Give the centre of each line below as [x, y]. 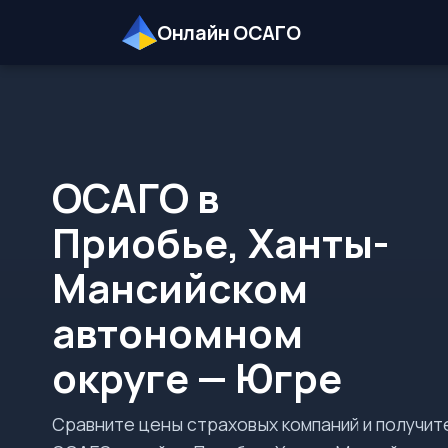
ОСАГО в [135, 197]
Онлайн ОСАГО [229, 32]
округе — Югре [197, 377]
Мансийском [180, 287]
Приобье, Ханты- [220, 242]
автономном [177, 332]
